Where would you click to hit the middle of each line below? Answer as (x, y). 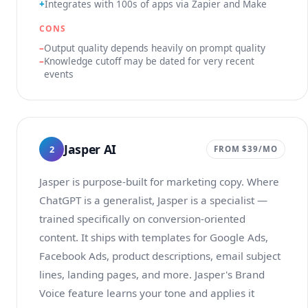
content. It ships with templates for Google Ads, (154, 237)
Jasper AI (90, 149)
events (59, 74)
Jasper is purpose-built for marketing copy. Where (159, 181)
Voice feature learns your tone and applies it (147, 293)
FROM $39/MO (245, 149)
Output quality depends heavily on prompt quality (155, 48)
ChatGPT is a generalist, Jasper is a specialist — (153, 200)
